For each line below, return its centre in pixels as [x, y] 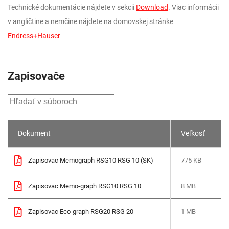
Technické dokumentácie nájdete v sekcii [72, 7]
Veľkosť [193, 133]
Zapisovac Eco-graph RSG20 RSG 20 [81, 211]
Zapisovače [36, 76]
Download [152, 7]
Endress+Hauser [34, 36]
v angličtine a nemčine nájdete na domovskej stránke [90, 21]
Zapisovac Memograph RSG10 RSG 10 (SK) [91, 160]
